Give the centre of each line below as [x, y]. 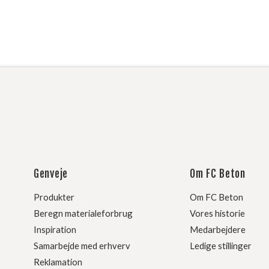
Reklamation [58, 261]
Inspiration [55, 229]
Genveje [51, 174]
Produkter [54, 197]
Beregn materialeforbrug [83, 213]
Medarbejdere [218, 229]
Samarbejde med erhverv [82, 245]
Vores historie [217, 213]
